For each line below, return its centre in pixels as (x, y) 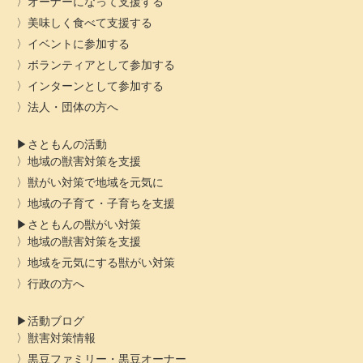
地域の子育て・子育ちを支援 (101, 203)
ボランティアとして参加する (101, 65)
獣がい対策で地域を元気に (96, 182)
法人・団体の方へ (73, 107)
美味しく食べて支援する (90, 23)
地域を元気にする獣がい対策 (101, 263)
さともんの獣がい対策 (84, 224)
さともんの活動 (67, 144)
